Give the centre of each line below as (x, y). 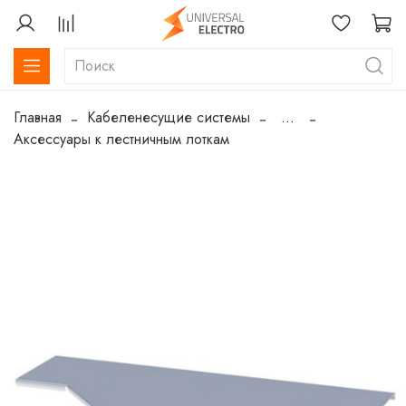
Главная (38, 118)
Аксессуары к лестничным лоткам (121, 140)
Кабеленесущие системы (169, 118)
